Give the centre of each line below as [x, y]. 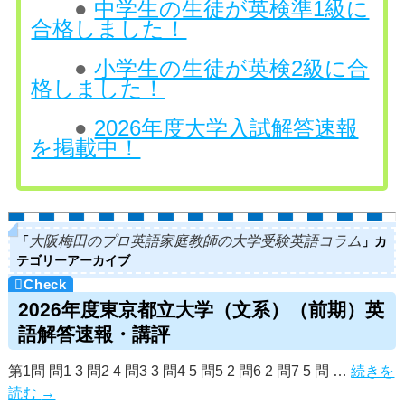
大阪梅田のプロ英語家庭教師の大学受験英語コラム [196, 240]
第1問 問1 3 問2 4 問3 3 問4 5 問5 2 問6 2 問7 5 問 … [180, 371]
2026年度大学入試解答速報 [226, 127]
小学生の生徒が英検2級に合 [232, 68]
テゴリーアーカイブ [74, 259]
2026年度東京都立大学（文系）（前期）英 [201, 308]
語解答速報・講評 [94, 332]
